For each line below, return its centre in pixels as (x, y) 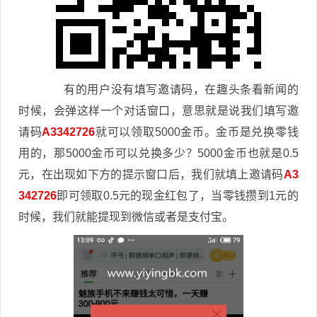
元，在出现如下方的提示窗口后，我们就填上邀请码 (151, 174)
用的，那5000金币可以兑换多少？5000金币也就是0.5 (158, 153)
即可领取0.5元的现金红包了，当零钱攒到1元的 (178, 196)
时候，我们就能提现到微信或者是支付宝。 (126, 217)
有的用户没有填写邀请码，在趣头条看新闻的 (170, 90)
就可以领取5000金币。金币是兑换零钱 (197, 132)
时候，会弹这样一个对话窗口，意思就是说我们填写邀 (158, 111)
